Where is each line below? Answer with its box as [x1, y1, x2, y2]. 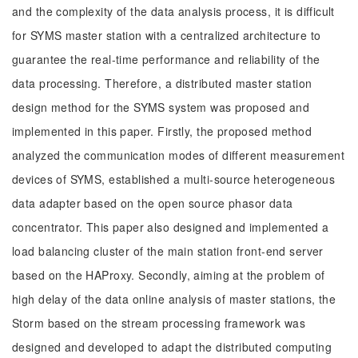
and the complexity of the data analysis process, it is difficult [12, 3, 335, 19]
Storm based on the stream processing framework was [12, 315, 306, 331]
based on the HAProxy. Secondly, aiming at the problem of [12, 267, 325, 283]
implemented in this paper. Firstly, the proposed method [12, 123, 312, 139]
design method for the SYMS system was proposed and [12, 99, 310, 115]
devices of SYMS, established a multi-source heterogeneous [12, 171, 335, 187]
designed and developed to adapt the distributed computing [12, 339, 332, 355]
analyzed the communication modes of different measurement [12, 147, 344, 163]
